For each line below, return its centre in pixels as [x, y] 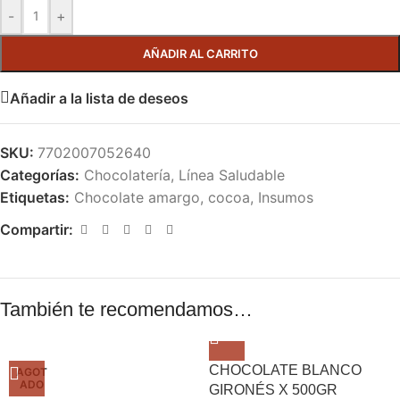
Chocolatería [127, 175]
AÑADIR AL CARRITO [200, 54]
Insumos [286, 198]
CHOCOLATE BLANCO [285, 371]
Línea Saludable [232, 175]
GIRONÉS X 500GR [273, 390]
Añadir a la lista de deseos [99, 98]
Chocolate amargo [137, 198]
